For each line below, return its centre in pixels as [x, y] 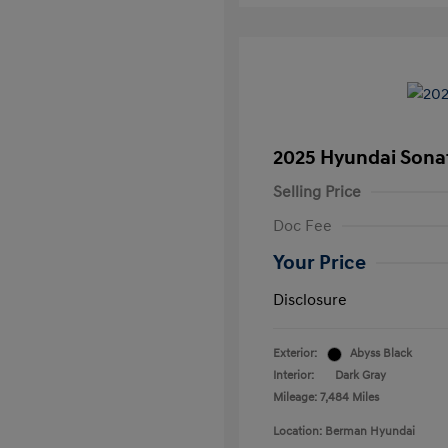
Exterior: [295, 354]
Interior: [293, 376]
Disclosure [310, 300]
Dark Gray [360, 376]
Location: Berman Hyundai [344, 432]
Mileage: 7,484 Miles [326, 398]
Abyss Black [381, 354]
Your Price [319, 263]
